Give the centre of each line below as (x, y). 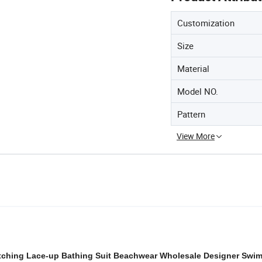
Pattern (191, 114)
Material (193, 68)
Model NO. (198, 91)
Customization (206, 23)
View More (196, 136)
